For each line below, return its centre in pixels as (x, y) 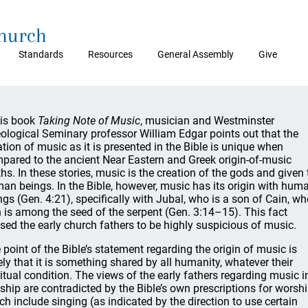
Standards (41, 54)
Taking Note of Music (89, 121)
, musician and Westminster (207, 121)
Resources (110, 54)
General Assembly (196, 54)
